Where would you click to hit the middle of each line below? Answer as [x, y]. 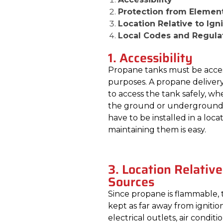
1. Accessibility [150, 58]
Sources [131, 182]
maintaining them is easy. [157, 130]
